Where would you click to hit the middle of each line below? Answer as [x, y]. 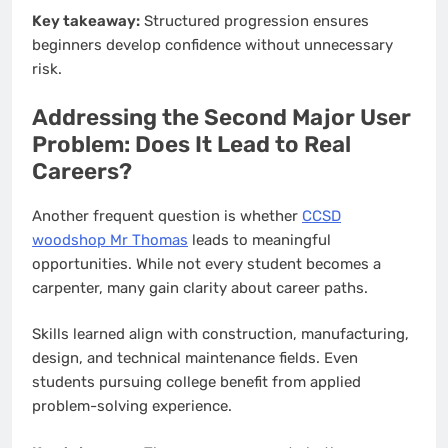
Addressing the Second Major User [221, 117]
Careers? [82, 171]
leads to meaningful [259, 239]
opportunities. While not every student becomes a [206, 263]
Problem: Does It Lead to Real [191, 144]
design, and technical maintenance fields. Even [195, 358]
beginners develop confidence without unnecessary [212, 45]
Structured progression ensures [254, 21]
